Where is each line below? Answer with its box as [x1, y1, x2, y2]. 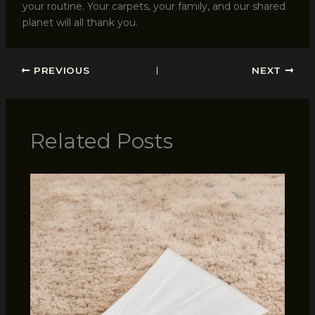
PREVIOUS [30, 65, 90, 77]
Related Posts [30, 128, 173, 155]
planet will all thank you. [22, 16, 138, 30]
